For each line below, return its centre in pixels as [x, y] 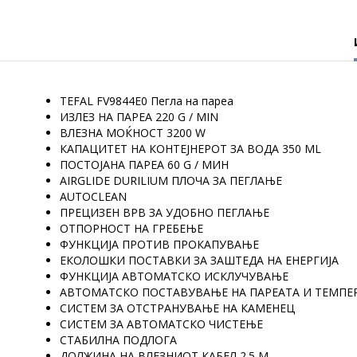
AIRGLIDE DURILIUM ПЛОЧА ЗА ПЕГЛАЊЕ [171, 180]
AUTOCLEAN [93, 196]
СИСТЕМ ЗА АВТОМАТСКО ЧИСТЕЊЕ [161, 324]
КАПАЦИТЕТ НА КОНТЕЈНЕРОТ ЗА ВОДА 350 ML [190, 149]
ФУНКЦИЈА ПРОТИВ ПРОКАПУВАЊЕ [159, 244]
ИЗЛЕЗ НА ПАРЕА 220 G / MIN [139, 117]
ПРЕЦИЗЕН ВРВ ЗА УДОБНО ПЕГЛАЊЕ [165, 212]
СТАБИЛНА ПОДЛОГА [118, 340]
